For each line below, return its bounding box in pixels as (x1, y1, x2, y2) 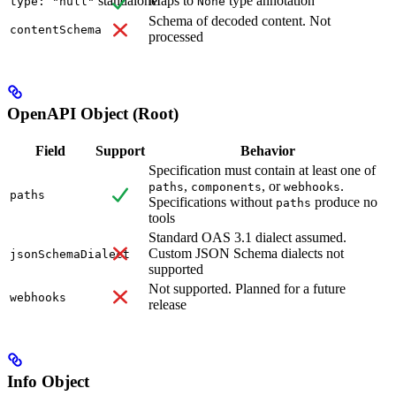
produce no (311, 194, 377, 209)
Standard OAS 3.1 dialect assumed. (148, 229, 346, 245)
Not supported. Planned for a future (148, 280, 346, 296)
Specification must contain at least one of (148, 162, 376, 178)
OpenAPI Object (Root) (7, 104, 179, 124)
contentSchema (10, 23, 102, 37)
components (191, 179, 262, 194)
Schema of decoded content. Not (148, 13, 331, 29)
